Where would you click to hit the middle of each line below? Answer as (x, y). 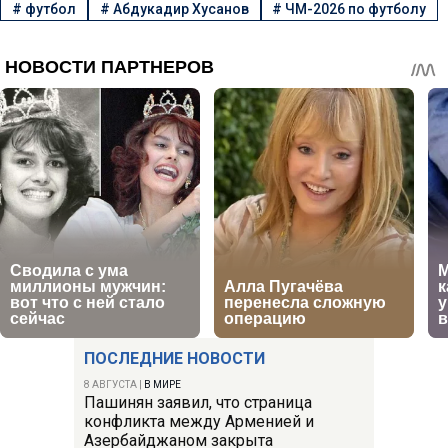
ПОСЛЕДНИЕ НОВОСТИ (174, 358)
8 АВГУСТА (110, 384)
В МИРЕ (162, 384)
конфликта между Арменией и (199, 421)
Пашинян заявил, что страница (198, 402)
